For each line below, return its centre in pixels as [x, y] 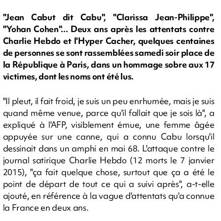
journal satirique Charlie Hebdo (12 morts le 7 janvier [109, 160]
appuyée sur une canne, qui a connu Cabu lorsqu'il [109, 136]
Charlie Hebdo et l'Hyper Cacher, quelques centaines [109, 41]
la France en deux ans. [46, 207]
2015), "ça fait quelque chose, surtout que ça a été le [109, 172]
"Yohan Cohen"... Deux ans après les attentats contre [109, 29]
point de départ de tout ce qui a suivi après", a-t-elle [109, 184]
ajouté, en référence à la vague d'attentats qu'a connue [109, 196]
